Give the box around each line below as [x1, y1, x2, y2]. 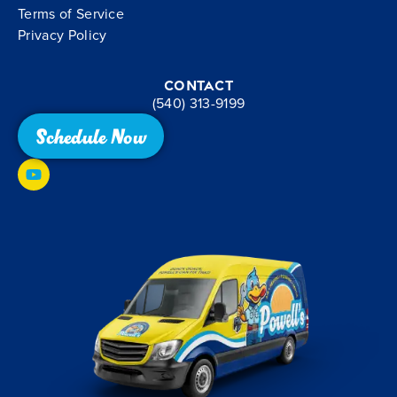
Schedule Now [35, 123, 146, 149]
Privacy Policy [18, 25, 107, 45]
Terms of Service [18, 4, 125, 24]
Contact [163, 76, 234, 95]
